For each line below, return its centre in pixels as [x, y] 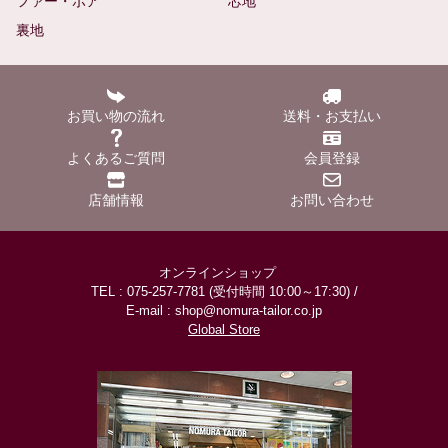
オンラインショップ [224, 272]
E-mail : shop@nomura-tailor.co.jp [224, 310]
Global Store [224, 329]
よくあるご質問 [116, 157]
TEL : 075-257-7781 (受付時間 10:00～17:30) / [224, 291]
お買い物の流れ [116, 115]
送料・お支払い [332, 115]
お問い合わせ [332, 199]
